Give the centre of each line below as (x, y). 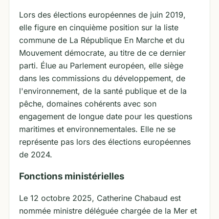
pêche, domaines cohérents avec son (88, 104)
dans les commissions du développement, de (102, 78)
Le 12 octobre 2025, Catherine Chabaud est (100, 198)
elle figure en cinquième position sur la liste (99, 27)
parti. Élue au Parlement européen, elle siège (101, 66)
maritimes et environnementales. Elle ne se (97, 129)
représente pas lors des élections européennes (105, 142)
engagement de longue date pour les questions (106, 116)
